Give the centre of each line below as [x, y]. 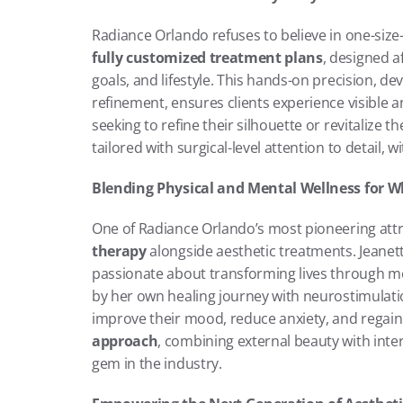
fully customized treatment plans [207, 58]
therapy [119, 251]
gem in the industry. [157, 363]
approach [125, 341]
